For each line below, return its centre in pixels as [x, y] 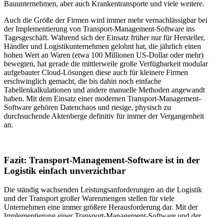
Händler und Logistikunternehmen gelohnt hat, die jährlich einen [102, 46]
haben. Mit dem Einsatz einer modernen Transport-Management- [102, 99]
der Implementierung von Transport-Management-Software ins [99, 29]
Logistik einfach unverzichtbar [65, 170]
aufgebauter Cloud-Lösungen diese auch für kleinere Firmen [96, 73]
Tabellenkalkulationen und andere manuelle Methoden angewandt [104, 90]
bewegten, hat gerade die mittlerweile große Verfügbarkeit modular [106, 64]
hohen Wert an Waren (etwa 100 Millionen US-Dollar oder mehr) [104, 55]
